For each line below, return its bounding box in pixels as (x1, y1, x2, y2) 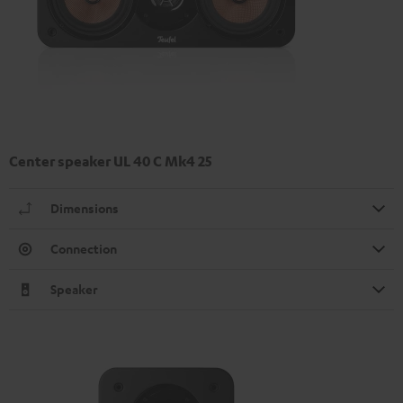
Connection (50, 239, 117, 257)
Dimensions (50, 199, 119, 217)
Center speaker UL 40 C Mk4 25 (9, 151, 212, 170)
